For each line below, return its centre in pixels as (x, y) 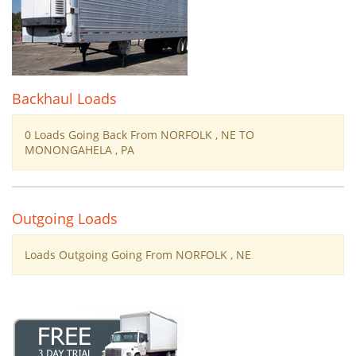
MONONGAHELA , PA (79, 150)
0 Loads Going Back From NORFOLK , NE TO (139, 135)
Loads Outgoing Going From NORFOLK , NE (138, 255)
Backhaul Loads (64, 99)
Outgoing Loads (65, 219)
